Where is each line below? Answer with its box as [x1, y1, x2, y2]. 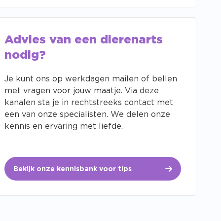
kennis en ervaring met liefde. [4, 122, 123, 131]
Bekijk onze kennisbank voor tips [13, 166, 132, 173]
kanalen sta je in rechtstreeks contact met [4, 99, 173, 107]
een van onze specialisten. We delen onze [4, 110, 170, 119]
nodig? [4, 49, 46, 62]
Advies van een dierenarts [4, 34, 163, 46]
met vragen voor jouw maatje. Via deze [4, 87, 159, 95]
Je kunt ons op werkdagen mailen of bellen [4, 75, 177, 83]
